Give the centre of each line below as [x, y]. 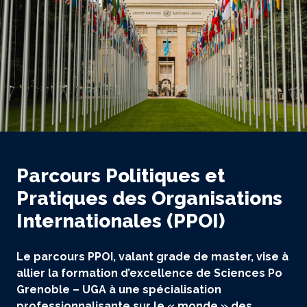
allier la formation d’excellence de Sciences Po [149, 273]
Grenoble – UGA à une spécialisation [119, 290]
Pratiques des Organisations [149, 198]
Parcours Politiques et [121, 176]
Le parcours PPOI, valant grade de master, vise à [152, 257]
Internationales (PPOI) [121, 221]
